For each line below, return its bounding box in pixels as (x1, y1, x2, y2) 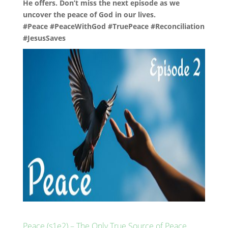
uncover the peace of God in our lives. (22, 10, 156, 19)
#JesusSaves (22, 33, 66, 43)
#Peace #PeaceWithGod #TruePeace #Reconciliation (22, 21, 205, 31)
